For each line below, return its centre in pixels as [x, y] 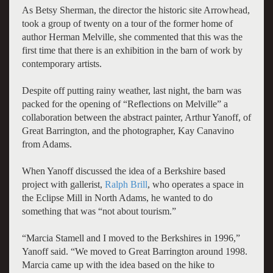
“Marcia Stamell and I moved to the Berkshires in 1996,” [131, 238]
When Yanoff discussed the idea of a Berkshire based [123, 171]
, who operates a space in [195, 184]
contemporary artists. [62, 63]
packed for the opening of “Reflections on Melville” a [125, 104]
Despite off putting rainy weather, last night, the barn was [131, 90]
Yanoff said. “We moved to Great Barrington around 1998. [134, 251]
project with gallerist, [62, 184]
